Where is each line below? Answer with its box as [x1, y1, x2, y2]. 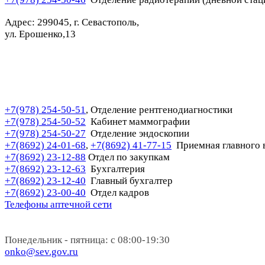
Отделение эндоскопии [91, 127, 189, 139]
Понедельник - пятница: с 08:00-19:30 [5, 234, 170, 245]
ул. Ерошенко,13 [5, 28, 76, 40]
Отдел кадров [88, 186, 149, 198]
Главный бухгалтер [86, 174, 173, 186]
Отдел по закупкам [88, 151, 170, 163]
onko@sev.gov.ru [5, 245, 78, 257]
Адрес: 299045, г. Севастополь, [5, 16, 139, 28]
